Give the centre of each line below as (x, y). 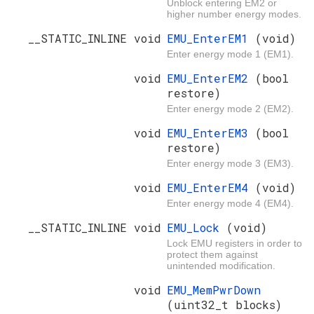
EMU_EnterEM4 (211, 187)
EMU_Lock (197, 227)
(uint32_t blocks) (224, 304)
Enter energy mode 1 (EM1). (230, 54)
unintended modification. (221, 265)
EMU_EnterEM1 (211, 38)
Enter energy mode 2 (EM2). (230, 108)
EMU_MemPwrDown (214, 289)
